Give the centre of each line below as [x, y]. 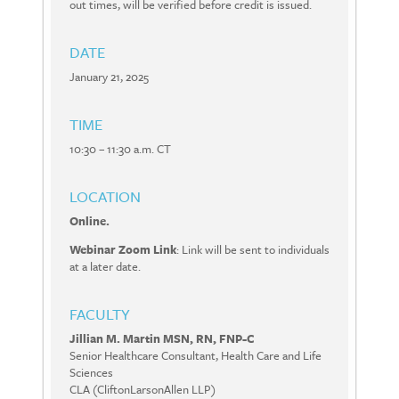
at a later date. [106, 267]
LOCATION [105, 197]
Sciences [91, 373]
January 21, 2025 [109, 77]
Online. [90, 221]
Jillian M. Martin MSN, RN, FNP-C [163, 339]
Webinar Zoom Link [123, 250]
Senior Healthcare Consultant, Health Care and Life [195, 356]
